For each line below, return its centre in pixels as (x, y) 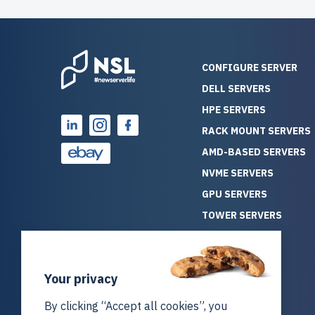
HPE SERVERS (234, 110)
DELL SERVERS (236, 89)
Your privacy (81, 279)
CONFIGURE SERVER (250, 68)
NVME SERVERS (238, 173)
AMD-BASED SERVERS (254, 152)
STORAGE (225, 300)
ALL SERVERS (233, 258)
